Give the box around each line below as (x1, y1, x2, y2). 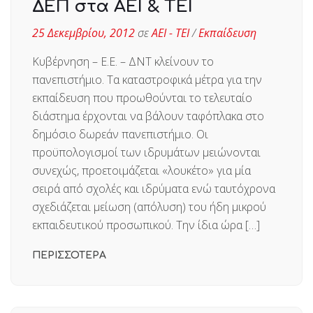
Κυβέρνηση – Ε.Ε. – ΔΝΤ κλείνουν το (32, 53, 214, 69)
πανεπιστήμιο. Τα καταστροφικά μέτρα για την (32, 71, 262, 87)
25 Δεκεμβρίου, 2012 (32, 24, 135, 41)
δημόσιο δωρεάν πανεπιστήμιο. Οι (32, 126, 208, 142)
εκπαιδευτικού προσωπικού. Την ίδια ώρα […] (32, 217, 260, 233)
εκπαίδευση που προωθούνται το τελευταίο (32, 89, 252, 105)
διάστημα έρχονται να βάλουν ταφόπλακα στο (32, 108, 264, 124)
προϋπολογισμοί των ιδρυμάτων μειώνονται (32, 144, 261, 160)
